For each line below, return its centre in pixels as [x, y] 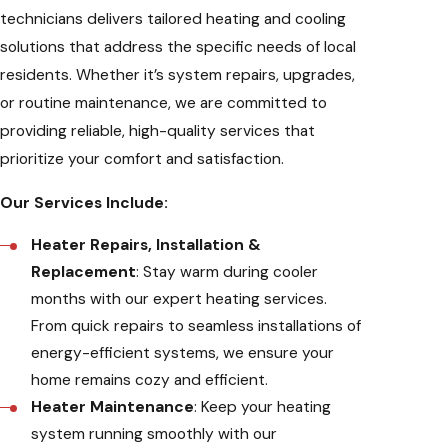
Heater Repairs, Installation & [146, 245]
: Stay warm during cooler [227, 272]
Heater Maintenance [113, 407]
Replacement [84, 272]
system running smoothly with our [154, 434]
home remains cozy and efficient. [150, 380]
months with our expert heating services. [179, 299]
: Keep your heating [263, 407]
